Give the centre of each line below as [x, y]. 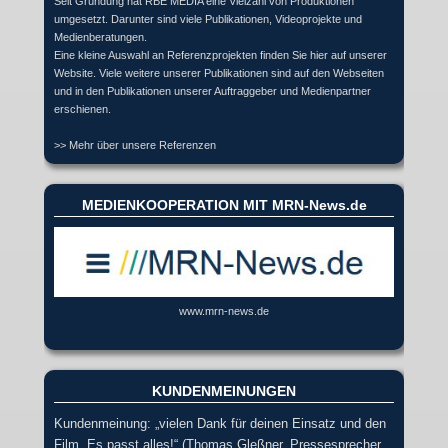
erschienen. [82, 108]
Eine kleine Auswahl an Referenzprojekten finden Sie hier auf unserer [220, 54]
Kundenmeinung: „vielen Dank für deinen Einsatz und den [220, 423]
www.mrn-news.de [224, 310]
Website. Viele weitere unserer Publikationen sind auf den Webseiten [219, 72]
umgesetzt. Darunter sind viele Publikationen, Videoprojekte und [208, 18]
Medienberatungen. [100, 36]
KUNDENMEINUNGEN [224, 390]
